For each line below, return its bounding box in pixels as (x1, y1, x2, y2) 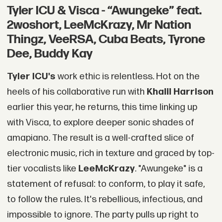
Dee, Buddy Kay (6, 47, 93, 61)
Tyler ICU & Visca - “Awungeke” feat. (6, 3, 202, 18)
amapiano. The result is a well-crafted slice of (6, 132, 194, 144)
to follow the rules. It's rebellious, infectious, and (6, 193, 203, 205)
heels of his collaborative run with (6, 86, 147, 98)
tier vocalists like (6, 163, 78, 174)
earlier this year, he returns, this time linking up (6, 101, 197, 113)
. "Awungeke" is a (134, 163, 203, 174)
